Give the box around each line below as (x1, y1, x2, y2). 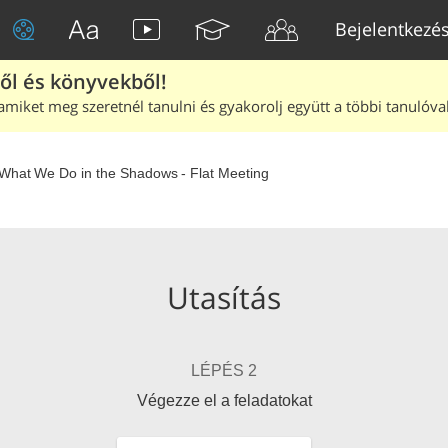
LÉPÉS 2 (191, 362, 257, 379)
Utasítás (167, 277, 281, 318)
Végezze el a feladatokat (136, 392, 312, 409)
